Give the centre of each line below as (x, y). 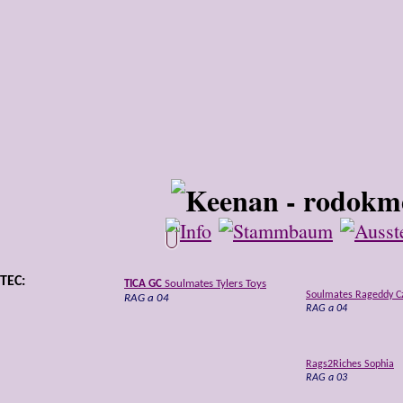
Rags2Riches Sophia (350, 364)
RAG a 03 (327, 378)
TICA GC (143, 284)
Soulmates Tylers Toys (214, 284)
